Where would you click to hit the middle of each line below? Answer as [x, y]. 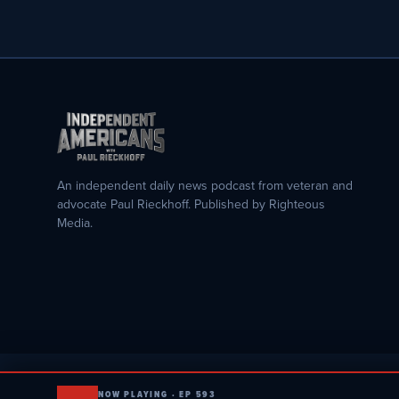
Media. [75, 222]
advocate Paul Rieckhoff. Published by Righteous [191, 204]
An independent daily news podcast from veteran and [205, 185]
